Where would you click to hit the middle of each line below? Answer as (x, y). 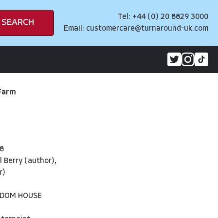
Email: (75, 29)
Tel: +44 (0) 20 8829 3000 (163, 17)
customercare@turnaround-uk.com (147, 29)
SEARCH (18, 23)
